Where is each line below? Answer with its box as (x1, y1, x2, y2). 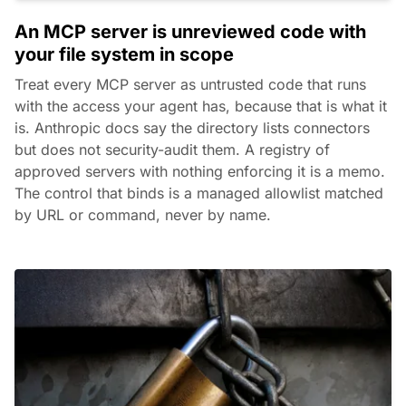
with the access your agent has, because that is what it (14, 96, 387, 115)
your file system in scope (14, 43, 234, 65)
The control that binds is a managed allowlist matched (14, 183, 383, 202)
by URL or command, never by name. (14, 205, 271, 224)
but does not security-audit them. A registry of (14, 140, 330, 159)
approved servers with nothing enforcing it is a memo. (14, 161, 385, 180)
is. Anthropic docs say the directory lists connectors (14, 118, 370, 137)
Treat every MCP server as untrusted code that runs (14, 74, 366, 93)
